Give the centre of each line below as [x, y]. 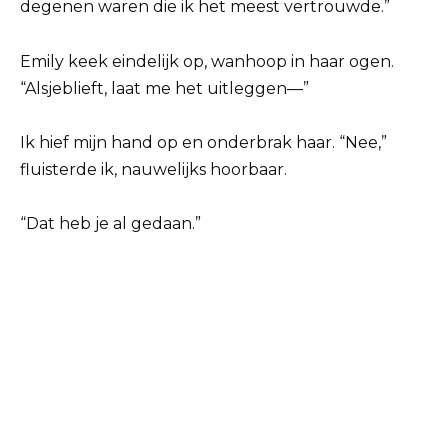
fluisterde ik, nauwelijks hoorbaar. [153, 169]
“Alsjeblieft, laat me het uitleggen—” [164, 88]
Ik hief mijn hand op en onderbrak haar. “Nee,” [203, 142]
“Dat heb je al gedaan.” [110, 223]
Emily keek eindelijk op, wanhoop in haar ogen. [207, 61]
